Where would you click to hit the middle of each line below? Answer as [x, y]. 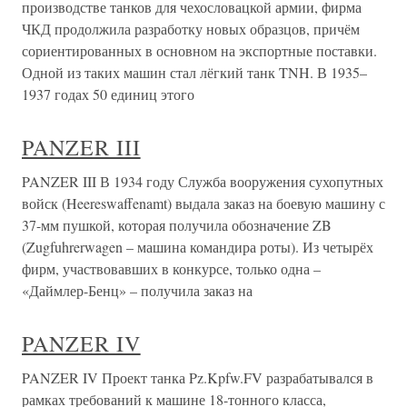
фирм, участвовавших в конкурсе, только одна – [171, 268]
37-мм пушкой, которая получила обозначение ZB [177, 224]
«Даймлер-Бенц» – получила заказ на [137, 290]
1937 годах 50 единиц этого [108, 94]
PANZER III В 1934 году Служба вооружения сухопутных [203, 181]
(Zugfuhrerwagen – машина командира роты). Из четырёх [198, 246]
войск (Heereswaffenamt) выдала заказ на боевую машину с [203, 203]
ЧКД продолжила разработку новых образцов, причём [191, 28]
